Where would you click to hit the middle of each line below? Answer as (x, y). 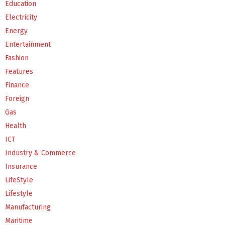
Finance (17, 85)
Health (16, 126)
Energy (16, 31)
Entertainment (28, 44)
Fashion (17, 58)
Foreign (17, 98)
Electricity (21, 17)
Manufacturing (28, 207)
